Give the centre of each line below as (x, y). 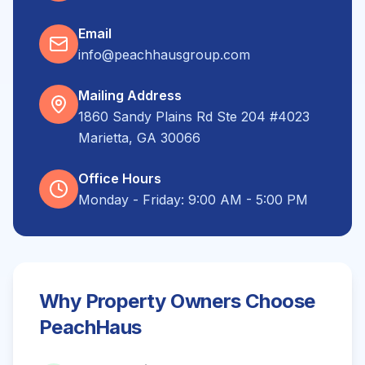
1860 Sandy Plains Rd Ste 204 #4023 (194, 117)
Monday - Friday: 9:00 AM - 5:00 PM (193, 200)
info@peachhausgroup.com (164, 55)
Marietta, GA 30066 (139, 138)
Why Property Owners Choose (177, 301)
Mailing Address (130, 95)
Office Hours (120, 178)
